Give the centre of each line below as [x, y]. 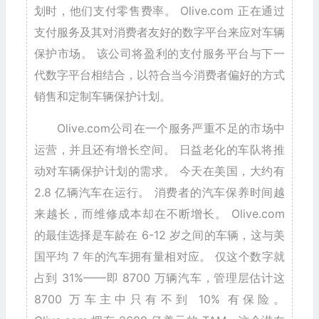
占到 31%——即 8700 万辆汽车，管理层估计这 [159, 278]
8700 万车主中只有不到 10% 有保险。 [159, 299]
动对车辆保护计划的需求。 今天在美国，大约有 [159, 171]
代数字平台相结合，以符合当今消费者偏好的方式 [159, 75]
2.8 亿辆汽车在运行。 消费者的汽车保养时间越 [159, 193]
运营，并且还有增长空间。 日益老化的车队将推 [159, 150]
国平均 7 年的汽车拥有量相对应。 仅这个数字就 [159, 257]
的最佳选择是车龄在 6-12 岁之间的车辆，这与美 [159, 235]
